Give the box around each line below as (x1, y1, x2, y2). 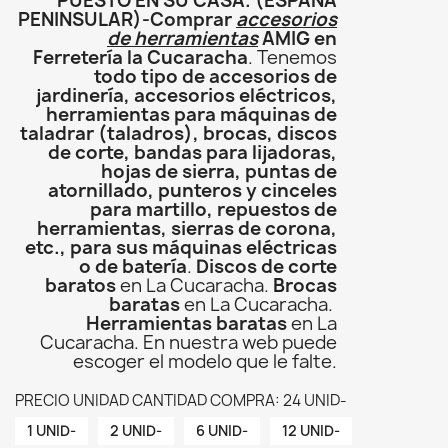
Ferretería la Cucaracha (33, 45, 248, 71)
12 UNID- (282, 421, 340, 441)
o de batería (79, 254, 187, 280)
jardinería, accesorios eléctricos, (36, 83, 337, 109)
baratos (45, 273, 120, 299)
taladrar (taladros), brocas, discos (20, 121, 337, 147)
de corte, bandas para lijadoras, (48, 140, 337, 166)
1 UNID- (27, 421, 76, 441)
